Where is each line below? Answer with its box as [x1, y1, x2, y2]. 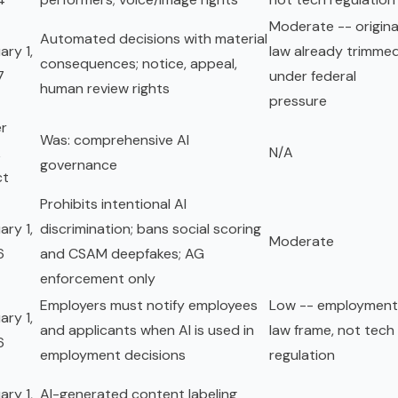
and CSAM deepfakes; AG [40, 244, 204, 264]
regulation [269, 346, 335, 365]
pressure [269, 92, 327, 111]
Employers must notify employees [40, 296, 258, 315]
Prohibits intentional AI [40, 195, 187, 214]
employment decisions [40, 346, 186, 365]
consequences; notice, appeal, [40, 54, 237, 74]
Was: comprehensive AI [40, 131, 189, 150]
